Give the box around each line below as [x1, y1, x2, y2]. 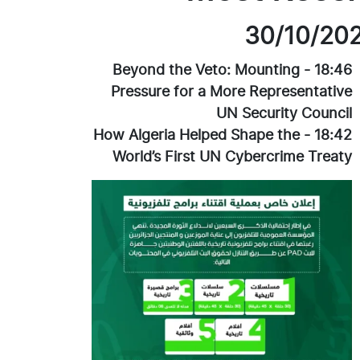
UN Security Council [216, 104, 352, 121]
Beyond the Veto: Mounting [112, 60, 300, 78]
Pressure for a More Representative [111, 82, 352, 100]
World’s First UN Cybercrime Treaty [112, 147, 352, 165]
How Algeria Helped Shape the [93, 125, 300, 143]
